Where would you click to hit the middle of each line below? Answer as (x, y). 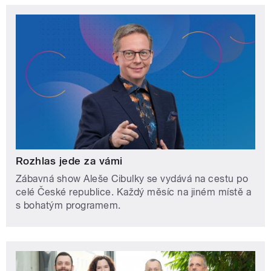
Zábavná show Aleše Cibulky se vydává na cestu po (132, 179)
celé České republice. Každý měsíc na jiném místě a (134, 192)
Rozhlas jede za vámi (69, 161)
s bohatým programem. (68, 206)
